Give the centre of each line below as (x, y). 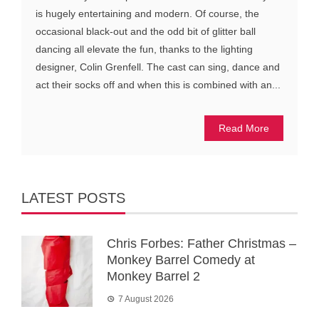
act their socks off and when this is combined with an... (158, 85)
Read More (244, 129)
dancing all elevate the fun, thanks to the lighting (144, 49)
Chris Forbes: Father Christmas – (202, 244)
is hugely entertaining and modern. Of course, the (147, 14)
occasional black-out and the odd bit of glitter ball (146, 32)
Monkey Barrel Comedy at (181, 260)
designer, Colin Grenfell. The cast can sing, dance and (158, 67)
